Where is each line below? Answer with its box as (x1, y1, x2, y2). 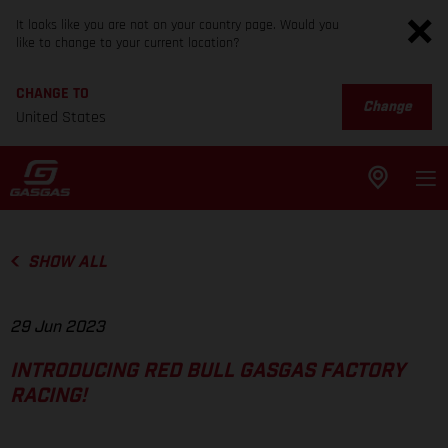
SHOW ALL (27, 254, 107, 270)
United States (16, 107, 106, 128)
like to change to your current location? (16, 34, 240, 52)
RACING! (10, 386, 87, 407)
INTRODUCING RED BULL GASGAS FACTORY (10, 361, 405, 382)
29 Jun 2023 (10, 319, 105, 336)
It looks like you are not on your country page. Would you (16, 16, 339, 34)
